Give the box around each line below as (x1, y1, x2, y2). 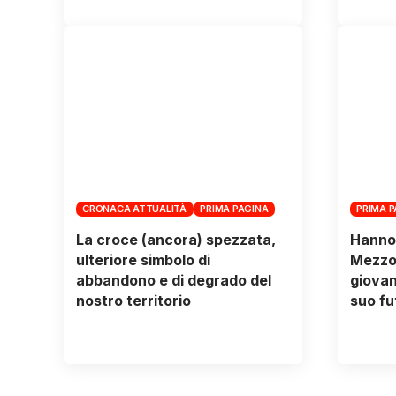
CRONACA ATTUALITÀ (82, 202, 187, 215)
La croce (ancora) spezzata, (75, 231, 276, 249)
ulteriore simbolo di (75, 251, 210, 270)
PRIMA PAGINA (200, 202, 269, 215)
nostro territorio (75, 292, 191, 310)
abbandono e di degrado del (75, 271, 271, 290)
